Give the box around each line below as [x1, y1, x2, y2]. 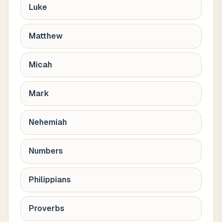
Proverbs [29, 204, 64, 213]
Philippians [29, 175, 71, 184]
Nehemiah [29, 117, 67, 127]
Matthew [29, 31, 62, 41]
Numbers [29, 146, 63, 156]
